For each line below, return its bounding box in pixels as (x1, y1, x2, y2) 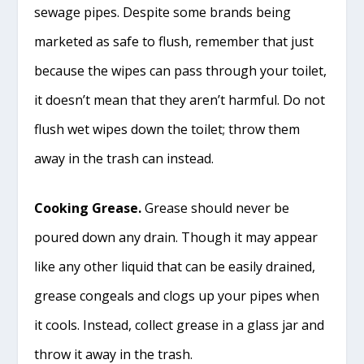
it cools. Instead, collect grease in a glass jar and (34, 316, 325, 335)
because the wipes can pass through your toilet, (34, 61, 327, 80)
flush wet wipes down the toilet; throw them (34, 119, 301, 138)
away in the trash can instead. (34, 149, 218, 167)
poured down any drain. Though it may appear (34, 228, 318, 247)
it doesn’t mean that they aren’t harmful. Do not (34, 90, 326, 109)
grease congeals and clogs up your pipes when (34, 287, 320, 305)
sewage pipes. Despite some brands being (34, 2, 292, 21)
